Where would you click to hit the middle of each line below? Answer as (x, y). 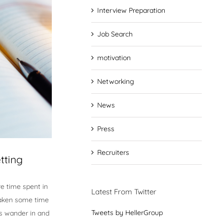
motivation (114, 57)
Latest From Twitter (124, 191)
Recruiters (113, 152)
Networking (115, 81)
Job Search (115, 34)
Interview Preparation (131, 10)
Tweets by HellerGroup (127, 212)
